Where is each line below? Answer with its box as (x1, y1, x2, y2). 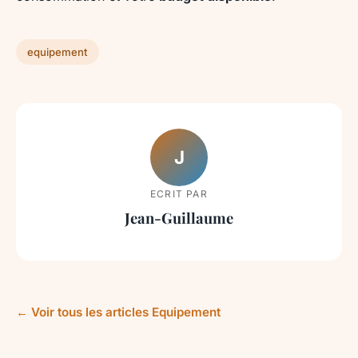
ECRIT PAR (150, 187, 208, 200)
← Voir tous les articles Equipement (16, 304, 221, 320)
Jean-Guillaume (125, 207, 233, 228)
